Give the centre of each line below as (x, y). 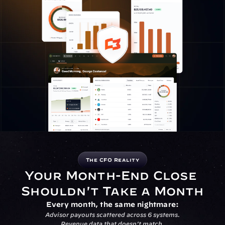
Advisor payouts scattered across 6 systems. (113, 214)
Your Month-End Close (110, 175)
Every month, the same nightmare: (113, 204)
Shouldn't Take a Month (113, 191)
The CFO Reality (113, 160)
